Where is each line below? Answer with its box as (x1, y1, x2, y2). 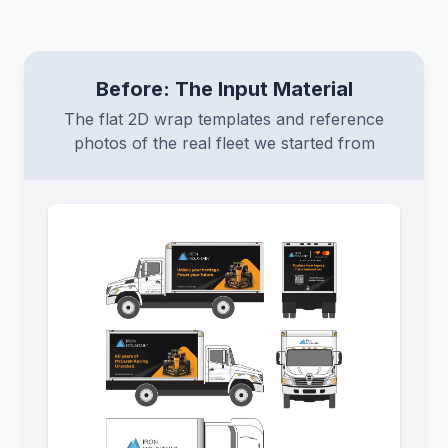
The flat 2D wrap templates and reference (64, 109, 384, 129)
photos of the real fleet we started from (73, 133, 375, 153)
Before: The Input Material (95, 77, 353, 101)
